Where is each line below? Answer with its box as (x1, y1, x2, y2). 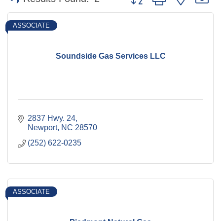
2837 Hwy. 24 (28, 113, 75, 122)
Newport (28, 123, 57, 132)
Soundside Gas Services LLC (55, 51, 166, 60)
